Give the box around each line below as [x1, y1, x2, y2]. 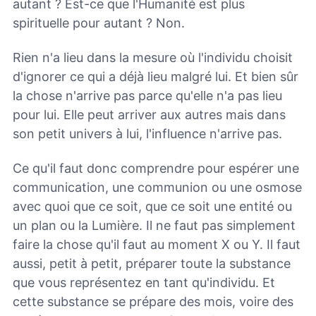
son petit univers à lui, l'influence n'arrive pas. [13, 126, 282, 141]
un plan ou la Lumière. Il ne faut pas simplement [13, 217, 296, 233]
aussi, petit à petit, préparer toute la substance [13, 255, 291, 271]
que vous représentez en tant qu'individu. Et [13, 274, 275, 290]
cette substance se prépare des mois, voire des [13, 293, 293, 309]
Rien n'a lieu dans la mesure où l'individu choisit [13, 50, 293, 65]
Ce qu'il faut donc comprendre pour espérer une [13, 160, 299, 176]
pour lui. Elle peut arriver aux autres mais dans [13, 107, 286, 122]
